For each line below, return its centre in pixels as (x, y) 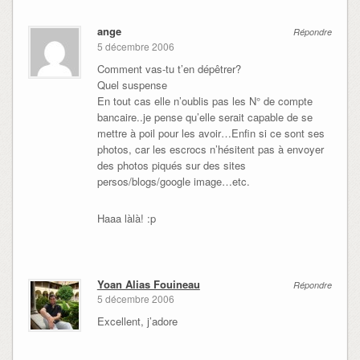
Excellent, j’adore (137, 321)
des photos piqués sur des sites (171, 165)
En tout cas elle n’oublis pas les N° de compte (205, 100)
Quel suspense (132, 84)
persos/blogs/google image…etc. (173, 181)
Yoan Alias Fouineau (148, 284)
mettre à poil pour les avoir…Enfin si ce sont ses (211, 133)
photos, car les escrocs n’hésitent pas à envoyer (210, 149)
